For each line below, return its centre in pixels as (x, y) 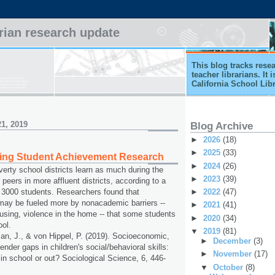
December (233, 241)
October (229, 267)
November (233, 254)
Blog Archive (222, 126)
